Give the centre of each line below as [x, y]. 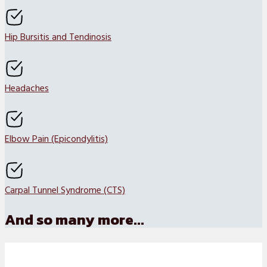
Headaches [27, 89]
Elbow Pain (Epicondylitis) [56, 140]
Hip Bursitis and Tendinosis [58, 38]
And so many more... [74, 220]
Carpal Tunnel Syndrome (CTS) [65, 190]
